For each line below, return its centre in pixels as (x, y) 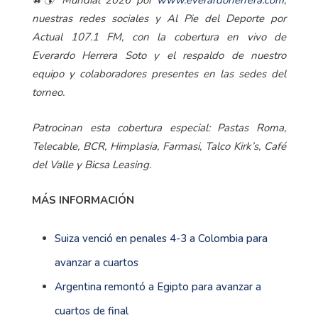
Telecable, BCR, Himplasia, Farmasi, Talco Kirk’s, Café (159, 146)
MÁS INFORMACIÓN (83, 200)
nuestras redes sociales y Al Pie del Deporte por (159, 18)
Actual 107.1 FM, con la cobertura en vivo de (159, 37)
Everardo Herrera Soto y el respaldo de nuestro (159, 55)
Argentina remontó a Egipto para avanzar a (158, 286)
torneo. (48, 92)
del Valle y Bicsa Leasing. (92, 164)
